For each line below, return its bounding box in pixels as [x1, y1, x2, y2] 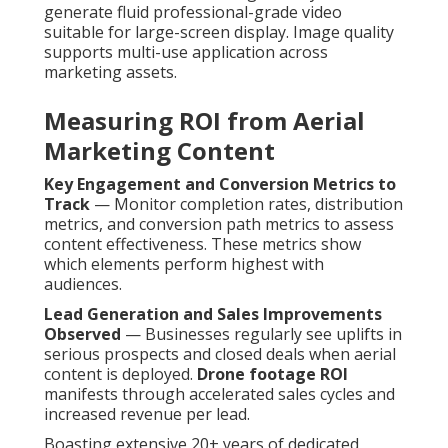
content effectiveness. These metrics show [44, 233, 361, 256]
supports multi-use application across [44, 41, 328, 64]
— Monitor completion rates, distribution [90, 193, 403, 216]
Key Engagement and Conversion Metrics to [44, 173, 396, 196]
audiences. [44, 273, 122, 296]
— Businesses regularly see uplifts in [121, 323, 402, 346]
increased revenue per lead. [44, 403, 250, 426]
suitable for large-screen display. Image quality [44, 21, 394, 44]
